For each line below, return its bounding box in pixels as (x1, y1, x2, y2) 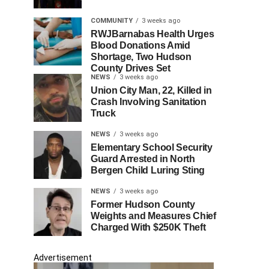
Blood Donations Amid (91, 40, 190, 50)
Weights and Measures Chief (91, 211, 216, 221)
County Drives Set (91, 63, 171, 73)
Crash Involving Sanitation (91, 97, 207, 107)
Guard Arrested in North (91, 154, 195, 164)
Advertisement (34, 253, 92, 263)
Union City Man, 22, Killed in (91, 85, 212, 95)
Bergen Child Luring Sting (91, 165, 205, 175)
